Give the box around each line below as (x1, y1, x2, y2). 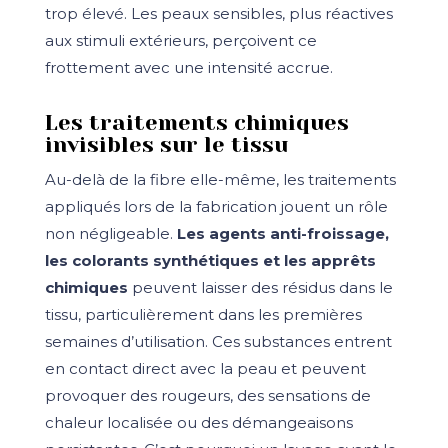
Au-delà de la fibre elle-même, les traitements (44, 170, 396, 190)
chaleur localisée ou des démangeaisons (44, 413, 353, 433)
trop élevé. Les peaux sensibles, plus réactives (44, 4, 393, 24)
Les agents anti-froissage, (176, 224, 389, 244)
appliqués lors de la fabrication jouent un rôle (44, 197, 388, 217)
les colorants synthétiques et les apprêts (44, 251, 376, 271)
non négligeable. (44, 224, 177, 244)
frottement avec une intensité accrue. (44, 58, 333, 78)
